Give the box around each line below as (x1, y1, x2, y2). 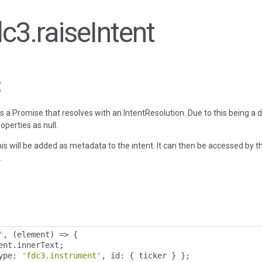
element (17, 230, 50, 239)
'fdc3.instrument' (22, 251, 101, 260)
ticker (134, 251, 171, 260)
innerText (17, 240, 59, 250)
